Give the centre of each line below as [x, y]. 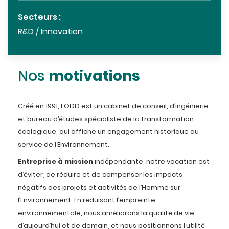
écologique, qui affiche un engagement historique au [108, 132]
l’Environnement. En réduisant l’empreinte [87, 201]
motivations [94, 77]
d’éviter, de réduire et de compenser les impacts [100, 175]
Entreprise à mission [55, 162]
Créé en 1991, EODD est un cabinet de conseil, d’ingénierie [113, 107]
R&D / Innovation [50, 32]
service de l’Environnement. [64, 145]
